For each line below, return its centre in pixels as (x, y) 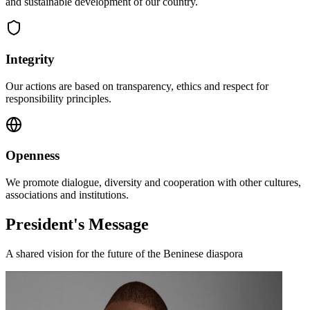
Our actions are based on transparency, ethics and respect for (137, 86)
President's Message (77, 225)
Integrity (30, 60)
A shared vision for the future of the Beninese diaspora (124, 254)
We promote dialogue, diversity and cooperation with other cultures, (153, 183)
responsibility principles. (58, 98)
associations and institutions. (67, 195)
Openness (33, 156)
